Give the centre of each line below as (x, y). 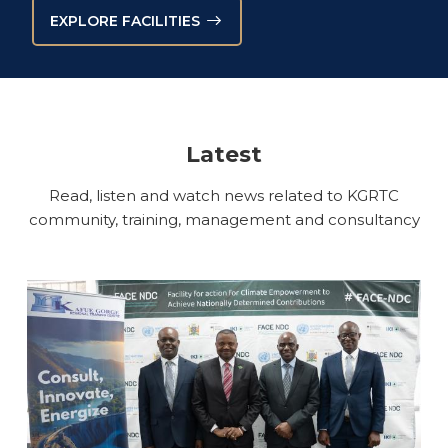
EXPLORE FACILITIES (125, 20)
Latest (224, 154)
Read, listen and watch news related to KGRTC (224, 195)
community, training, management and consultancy (224, 219)
